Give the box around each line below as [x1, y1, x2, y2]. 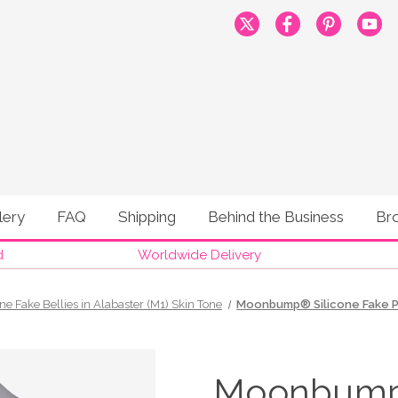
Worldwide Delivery [137, 247, 261, 263]
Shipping [118, 208, 176, 226]
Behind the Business [208, 208, 344, 226]
